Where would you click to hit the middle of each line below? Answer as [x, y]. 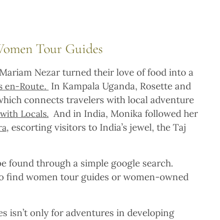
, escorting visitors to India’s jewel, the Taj [96, 127]
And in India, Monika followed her [123, 113]
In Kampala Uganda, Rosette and [120, 86]
